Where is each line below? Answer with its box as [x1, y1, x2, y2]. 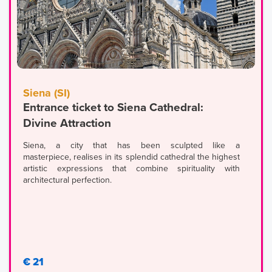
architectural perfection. [23, 175, 112, 186]
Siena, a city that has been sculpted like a [23, 140, 240, 151]
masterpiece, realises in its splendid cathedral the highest [23, 152, 240, 163]
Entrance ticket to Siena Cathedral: [23, 101, 203, 115]
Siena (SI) [23, 86, 70, 100]
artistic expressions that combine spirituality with [23, 163, 240, 174]
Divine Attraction [23, 117, 111, 131]
